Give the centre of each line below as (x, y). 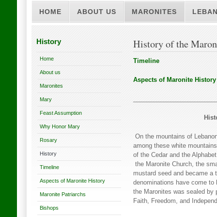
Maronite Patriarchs (63, 194)
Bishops (49, 208)
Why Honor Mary (60, 126)
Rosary (48, 140)
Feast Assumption (61, 113)
